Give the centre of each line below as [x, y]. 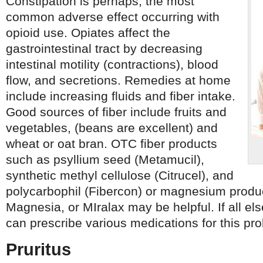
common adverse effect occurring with [113, 17]
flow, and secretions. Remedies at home [118, 80]
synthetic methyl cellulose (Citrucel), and [120, 175]
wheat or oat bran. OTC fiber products [112, 144]
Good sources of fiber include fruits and [116, 112]
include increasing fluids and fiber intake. [121, 96]
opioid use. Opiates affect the [88, 33]
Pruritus [38, 249]
